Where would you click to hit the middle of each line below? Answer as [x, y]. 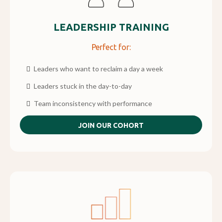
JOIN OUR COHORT [111, 125]
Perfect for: [111, 47]
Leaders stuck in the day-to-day [83, 86]
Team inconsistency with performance [93, 103]
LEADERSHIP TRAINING [111, 27]
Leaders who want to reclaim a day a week [98, 68]
